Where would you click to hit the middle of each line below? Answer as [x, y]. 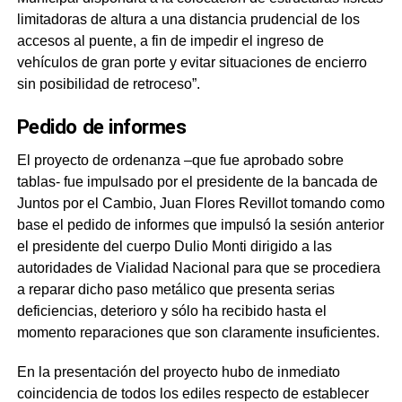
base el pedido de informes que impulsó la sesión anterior [200, 224]
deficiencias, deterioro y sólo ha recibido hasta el [171, 310]
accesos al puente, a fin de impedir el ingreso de [170, 40]
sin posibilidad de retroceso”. [108, 83]
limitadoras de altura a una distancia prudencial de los [188, 19]
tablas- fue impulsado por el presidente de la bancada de [197, 181]
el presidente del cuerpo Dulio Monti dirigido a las [174, 246]
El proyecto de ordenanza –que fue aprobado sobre [180, 160]
